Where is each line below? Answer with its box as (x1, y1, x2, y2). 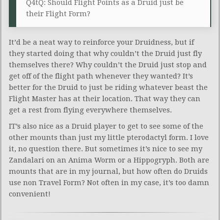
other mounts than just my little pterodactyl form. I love (9, 133, 209, 142)
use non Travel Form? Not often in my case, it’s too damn (9, 178, 209, 187)
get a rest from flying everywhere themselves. (9, 105, 172, 114)
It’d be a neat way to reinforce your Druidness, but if (9, 37, 194, 47)
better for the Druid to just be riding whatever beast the (9, 82, 208, 92)
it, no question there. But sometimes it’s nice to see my (9, 144, 202, 153)
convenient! (9, 189, 51, 198)
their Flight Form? (26, 9, 90, 18)
